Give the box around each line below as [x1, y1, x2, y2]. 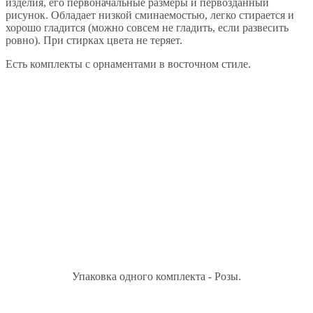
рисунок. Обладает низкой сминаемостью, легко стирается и [6, 9, 294, 21]
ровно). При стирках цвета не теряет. [6, 34, 182, 46]
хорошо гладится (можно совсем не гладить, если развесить [6, 22, 289, 34]
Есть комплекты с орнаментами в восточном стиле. [6, 58, 251, 70]
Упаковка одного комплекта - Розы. [72, 270, 241, 282]
